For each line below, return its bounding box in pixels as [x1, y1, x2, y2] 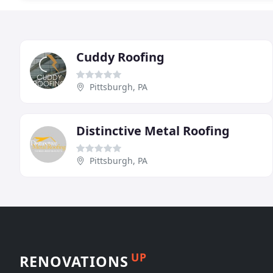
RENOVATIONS [19, 251, 129, 271]
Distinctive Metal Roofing [76, 122, 230, 139]
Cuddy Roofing [76, 48, 165, 65]
